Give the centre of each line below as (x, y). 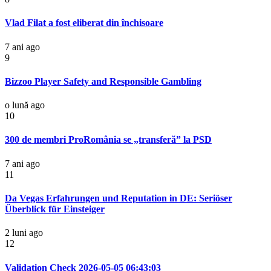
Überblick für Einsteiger (55, 209)
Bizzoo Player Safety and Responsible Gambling (103, 81)
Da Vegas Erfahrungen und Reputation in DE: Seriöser (119, 198)
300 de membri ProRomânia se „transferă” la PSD (108, 140)
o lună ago (25, 105)
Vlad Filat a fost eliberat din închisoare (84, 23)
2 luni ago (24, 233)
